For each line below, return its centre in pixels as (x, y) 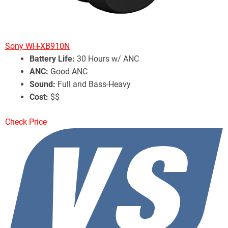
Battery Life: (52, 59)
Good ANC (68, 71)
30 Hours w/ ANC (107, 59)
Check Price (26, 122)
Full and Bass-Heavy (93, 84)
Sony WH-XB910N (37, 46)
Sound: (42, 84)
